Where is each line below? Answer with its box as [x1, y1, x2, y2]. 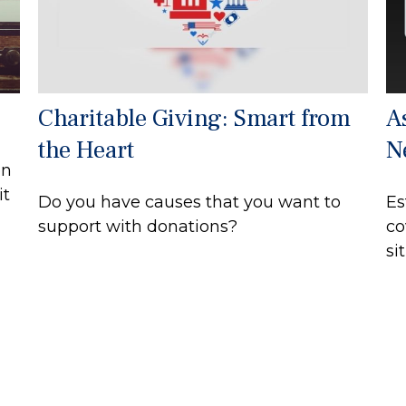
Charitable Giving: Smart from [38, 101, 352, 134]
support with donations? [38, 216, 238, 237]
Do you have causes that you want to [38, 191, 342, 212]
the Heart [38, 133, 135, 166]
